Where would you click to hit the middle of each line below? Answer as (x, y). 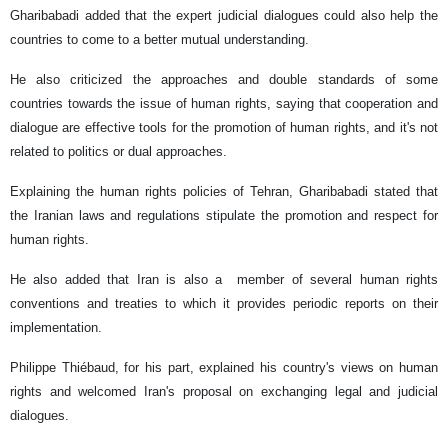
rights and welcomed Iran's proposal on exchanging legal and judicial (224, 391)
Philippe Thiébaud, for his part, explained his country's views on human (224, 367)
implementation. (56, 327)
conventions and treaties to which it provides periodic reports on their (224, 303)
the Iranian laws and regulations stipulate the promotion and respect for (224, 215)
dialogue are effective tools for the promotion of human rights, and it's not (224, 127)
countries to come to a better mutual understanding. (159, 39)
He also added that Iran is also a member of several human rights (224, 279)
